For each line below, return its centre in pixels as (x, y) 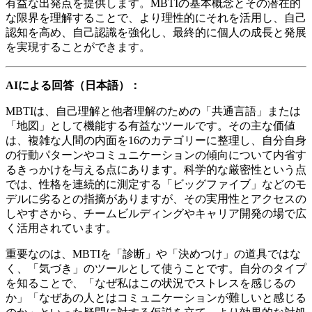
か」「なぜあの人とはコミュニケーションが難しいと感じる (156, 297)
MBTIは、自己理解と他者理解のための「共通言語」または (153, 111)
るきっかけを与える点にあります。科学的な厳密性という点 (156, 169)
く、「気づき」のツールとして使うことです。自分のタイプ (156, 268)
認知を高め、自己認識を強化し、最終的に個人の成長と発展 (156, 32)
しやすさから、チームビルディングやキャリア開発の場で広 (156, 213)
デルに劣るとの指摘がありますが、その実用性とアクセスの (156, 198)
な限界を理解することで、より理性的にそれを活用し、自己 (156, 17)
